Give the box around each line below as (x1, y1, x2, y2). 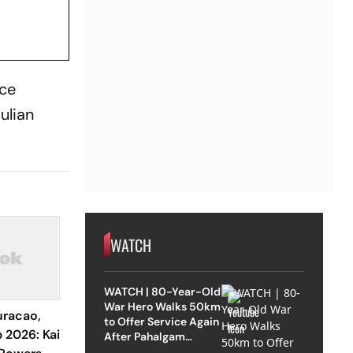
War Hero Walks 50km (103, 299, 221, 314)
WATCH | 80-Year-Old (103, 284, 221, 299)
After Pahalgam (103, 329, 185, 344)
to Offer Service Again (103, 314, 219, 329)
